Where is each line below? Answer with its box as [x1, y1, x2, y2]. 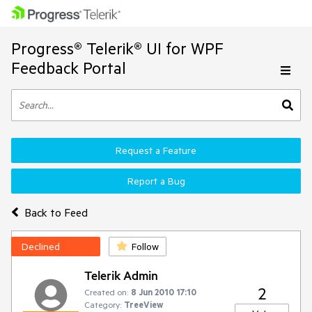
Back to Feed [24, 205, 88, 219]
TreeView [124, 299, 163, 310]
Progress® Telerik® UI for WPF [11, 38, 224, 58]
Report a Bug [127, 175, 185, 187]
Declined [22, 240, 60, 253]
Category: [84, 299, 121, 310]
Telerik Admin [84, 267, 158, 283]
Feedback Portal [11, 58, 126, 78]
